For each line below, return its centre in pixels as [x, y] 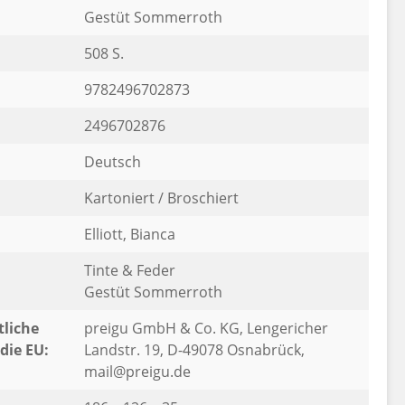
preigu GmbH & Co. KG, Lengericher [206, 328]
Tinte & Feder [129, 270]
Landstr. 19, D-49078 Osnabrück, [194, 350]
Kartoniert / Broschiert [161, 198]
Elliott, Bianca [129, 234]
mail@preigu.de [137, 372]
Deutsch [112, 162]
